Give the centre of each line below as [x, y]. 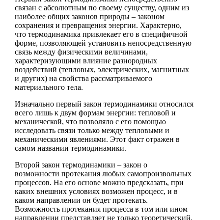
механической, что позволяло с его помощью [90, 121]
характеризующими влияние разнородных [86, 60]
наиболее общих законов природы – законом [90, 16]
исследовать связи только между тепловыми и [92, 130]
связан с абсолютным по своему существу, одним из [102, 7]
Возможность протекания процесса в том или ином [101, 209]
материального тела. [49, 87]
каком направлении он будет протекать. [81, 200]
